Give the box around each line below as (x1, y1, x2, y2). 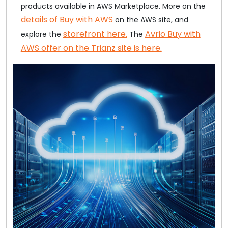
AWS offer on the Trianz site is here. (20, 42, 162, 54)
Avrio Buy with (145, 27, 201, 40)
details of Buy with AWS (20, 13, 113, 25)
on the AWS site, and (112, 14, 188, 25)
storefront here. (63, 27, 127, 40)
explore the (20, 28, 63, 39)
